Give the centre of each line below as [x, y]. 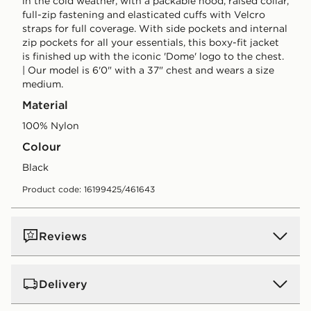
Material [45, 104]
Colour [42, 146]
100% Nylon [51, 125]
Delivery [63, 284]
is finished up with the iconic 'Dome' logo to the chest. [153, 56]
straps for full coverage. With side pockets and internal [155, 28]
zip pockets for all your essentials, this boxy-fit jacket [151, 42]
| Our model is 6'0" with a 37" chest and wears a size [148, 70]
